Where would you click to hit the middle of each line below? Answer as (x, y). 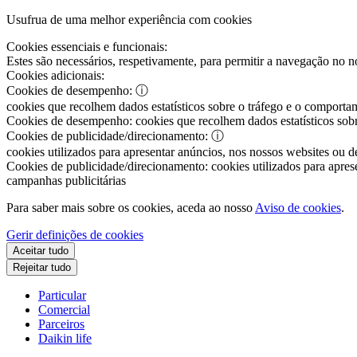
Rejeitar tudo (42, 267)
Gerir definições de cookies (75, 235)
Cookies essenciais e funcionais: (87, 47)
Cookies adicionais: (55, 75)
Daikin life (65, 338)
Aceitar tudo (41, 251)
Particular (62, 295)
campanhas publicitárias (66, 180)
